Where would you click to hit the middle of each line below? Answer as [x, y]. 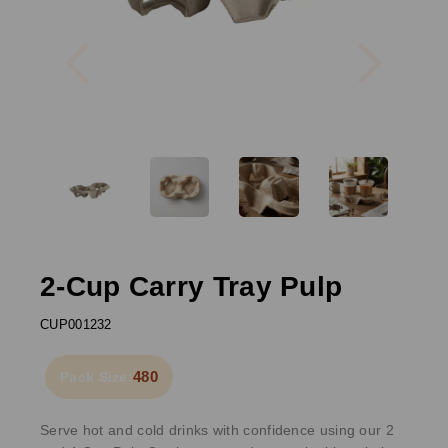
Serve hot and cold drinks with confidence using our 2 [217, 429]
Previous [131, 35]
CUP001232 [76, 324]
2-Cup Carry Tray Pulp [191, 286]
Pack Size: [96, 376]
